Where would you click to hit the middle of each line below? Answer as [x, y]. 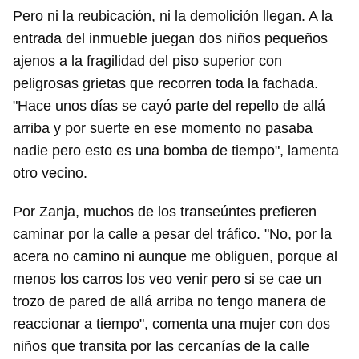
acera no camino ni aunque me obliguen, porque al [175, 257]
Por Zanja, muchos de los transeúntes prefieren [165, 212]
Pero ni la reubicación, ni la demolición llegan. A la [173, 16]
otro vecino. [50, 173]
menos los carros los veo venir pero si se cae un [167, 279]
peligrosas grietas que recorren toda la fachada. [165, 84]
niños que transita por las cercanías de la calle [161, 347]
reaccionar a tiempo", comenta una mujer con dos [171, 324]
